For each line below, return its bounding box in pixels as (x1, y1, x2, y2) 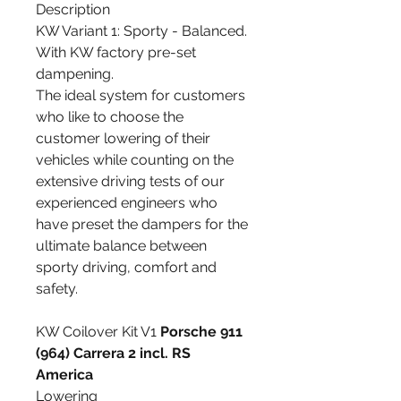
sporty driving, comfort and (36, 259, 217, 277)
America (36, 366, 93, 384)
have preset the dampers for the (36, 216, 248, 234)
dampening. (36, 65, 114, 83)
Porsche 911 (160, 323, 243, 341)
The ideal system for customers (36, 87, 245, 105)
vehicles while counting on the (36, 151, 234, 169)
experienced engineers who (36, 194, 218, 212)
